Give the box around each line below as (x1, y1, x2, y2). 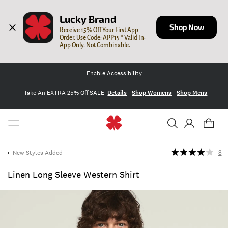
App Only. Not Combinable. (60, 41, 131, 49)
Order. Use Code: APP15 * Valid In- (60, 34, 147, 41)
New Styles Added (13, 149, 63, 157)
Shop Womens (132, 88, 172, 97)
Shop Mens (177, 88, 208, 97)
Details (107, 88, 127, 97)
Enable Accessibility (86, 69, 142, 77)
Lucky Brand (60, 13, 117, 25)
